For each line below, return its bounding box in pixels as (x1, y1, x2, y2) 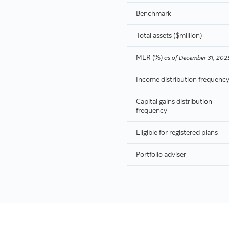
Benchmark (136, 8, 171, 18)
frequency (136, 105, 167, 115)
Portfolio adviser (136, 149, 186, 159)
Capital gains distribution (136, 96, 212, 106)
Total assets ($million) (136, 30, 202, 40)
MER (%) (136, 52, 163, 62)
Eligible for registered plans (136, 127, 218, 137)
